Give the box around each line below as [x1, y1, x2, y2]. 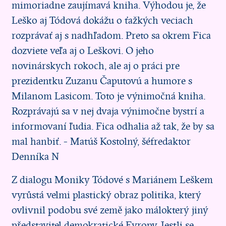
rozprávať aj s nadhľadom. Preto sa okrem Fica [11, 29, 211, 42]
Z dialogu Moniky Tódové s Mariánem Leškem [11, 174, 213, 186]
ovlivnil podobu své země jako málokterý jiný [11, 204, 208, 216]
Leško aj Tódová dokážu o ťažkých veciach [11, 14, 193, 27]
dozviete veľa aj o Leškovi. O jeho [11, 44, 154, 57]
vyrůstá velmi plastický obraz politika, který [11, 189, 201, 201]
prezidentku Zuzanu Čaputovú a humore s [11, 75, 192, 87]
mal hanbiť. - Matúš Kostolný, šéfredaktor [11, 135, 191, 148]
